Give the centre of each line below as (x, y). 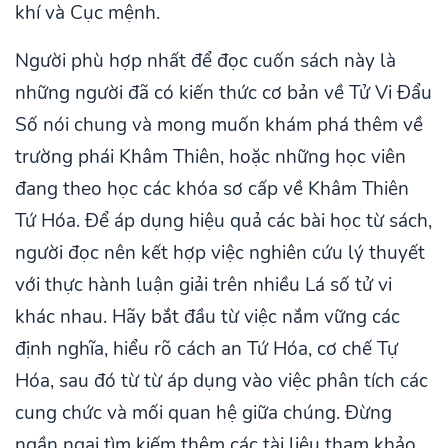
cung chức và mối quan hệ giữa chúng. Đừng (203, 413)
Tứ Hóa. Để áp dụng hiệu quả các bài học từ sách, (223, 221)
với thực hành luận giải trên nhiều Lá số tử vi (203, 285)
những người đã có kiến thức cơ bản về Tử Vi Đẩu (223, 93)
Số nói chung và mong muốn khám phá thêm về (219, 125)
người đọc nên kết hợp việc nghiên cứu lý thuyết (220, 253)
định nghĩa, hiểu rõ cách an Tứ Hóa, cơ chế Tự (206, 349)
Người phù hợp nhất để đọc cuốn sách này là (205, 61)
